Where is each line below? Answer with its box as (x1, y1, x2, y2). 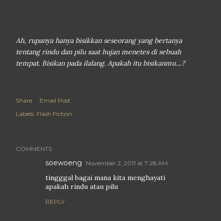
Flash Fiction (37, 110, 72, 117)
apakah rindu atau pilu (45, 182, 118, 191)
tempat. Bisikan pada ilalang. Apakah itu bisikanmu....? (16, 59, 185, 68)
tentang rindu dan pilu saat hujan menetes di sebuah (16, 47, 181, 56)
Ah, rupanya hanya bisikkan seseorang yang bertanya (16, 36, 182, 45)
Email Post (39, 97, 71, 104)
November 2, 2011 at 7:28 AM (86, 159, 168, 167)
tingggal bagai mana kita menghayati (45, 173, 165, 182)
